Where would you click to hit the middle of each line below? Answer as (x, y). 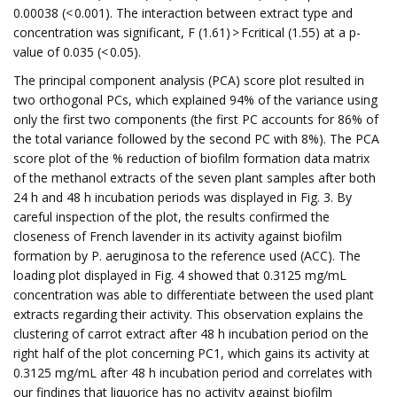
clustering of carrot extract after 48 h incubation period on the (191, 334)
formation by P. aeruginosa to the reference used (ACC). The (187, 256)
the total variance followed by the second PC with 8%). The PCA (196, 139)
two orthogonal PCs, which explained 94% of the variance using (195, 100)
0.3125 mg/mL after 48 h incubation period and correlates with (193, 373)
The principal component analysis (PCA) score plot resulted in (189, 80)
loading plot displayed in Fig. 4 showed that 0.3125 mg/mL (180, 275)
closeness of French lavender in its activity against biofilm (178, 236)
